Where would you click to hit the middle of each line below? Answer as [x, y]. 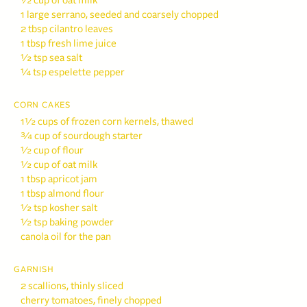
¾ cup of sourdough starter [82, 136]
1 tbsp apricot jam [59, 180]
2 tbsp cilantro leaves [67, 29]
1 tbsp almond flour [62, 194]
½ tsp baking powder [67, 223]
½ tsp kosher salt [59, 208]
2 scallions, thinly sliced [72, 286]
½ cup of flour [52, 151]
